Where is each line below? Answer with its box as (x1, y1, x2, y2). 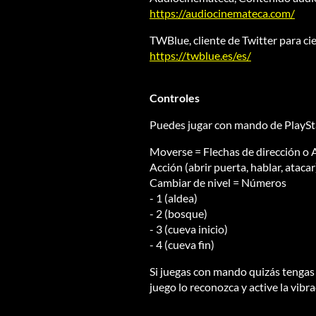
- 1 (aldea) (150, 191, 197, 205)
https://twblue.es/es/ (150, 49, 251, 63)
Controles (150, 91, 200, 105)
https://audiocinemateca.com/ (150, 6, 295, 20)
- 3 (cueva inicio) (150, 222, 228, 236)
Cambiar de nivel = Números (150, 176, 286, 190)
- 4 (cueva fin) (150, 238, 214, 252)
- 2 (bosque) (150, 207, 207, 221)
